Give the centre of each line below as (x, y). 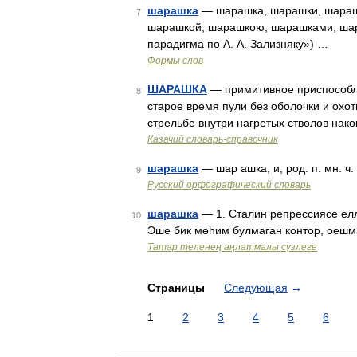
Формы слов (175, 61)
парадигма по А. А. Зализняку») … (238, 44)
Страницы (178, 288)
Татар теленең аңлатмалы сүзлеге (232, 247)
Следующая (256, 288)
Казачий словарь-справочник (213, 139)
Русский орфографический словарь (229, 185)
